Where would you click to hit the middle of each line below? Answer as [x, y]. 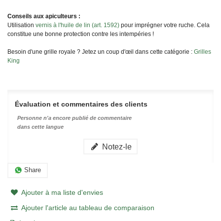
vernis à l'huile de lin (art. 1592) [77, 25]
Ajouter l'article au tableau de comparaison [88, 207]
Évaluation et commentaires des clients [81, 104]
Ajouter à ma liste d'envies [62, 192]
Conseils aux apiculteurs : [44, 16]
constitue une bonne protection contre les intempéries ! [81, 34]
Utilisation [21, 25]
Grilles [203, 52]
